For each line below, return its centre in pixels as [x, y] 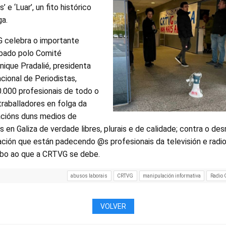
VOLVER [113, 207]
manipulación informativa [172, 176]
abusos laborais [89, 176]
